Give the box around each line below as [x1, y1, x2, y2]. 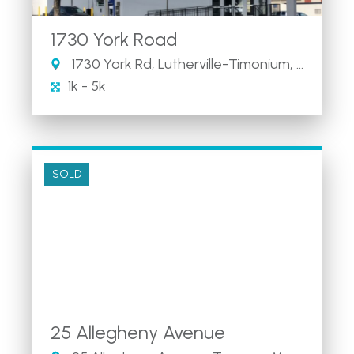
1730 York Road [51, 28, 177, 51]
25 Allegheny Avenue [51, 320, 225, 344]
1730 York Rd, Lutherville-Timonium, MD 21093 [69, 55, 296, 73]
